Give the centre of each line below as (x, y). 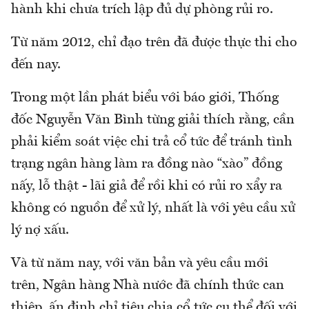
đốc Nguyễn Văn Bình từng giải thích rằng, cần (153, 120)
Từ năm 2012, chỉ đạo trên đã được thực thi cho (154, 42)
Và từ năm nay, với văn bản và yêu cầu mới (140, 263)
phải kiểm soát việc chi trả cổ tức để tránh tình (152, 142)
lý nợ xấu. (40, 230)
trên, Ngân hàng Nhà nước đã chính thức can (148, 285)
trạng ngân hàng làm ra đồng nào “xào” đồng (147, 164)
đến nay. (36, 64)
